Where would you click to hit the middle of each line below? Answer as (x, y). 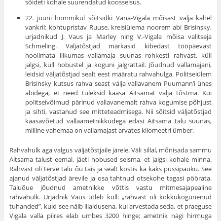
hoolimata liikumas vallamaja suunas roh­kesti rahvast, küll (119, 55)
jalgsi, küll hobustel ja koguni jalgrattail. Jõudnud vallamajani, (119, 65)
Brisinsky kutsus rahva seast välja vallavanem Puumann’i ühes (119, 84)
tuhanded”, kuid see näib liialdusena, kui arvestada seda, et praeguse (110, 206)
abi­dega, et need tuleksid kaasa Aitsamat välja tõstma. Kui (119, 93)
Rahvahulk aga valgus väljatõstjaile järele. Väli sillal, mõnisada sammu (110, 150)
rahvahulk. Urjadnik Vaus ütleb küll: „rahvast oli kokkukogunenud (110, 197)
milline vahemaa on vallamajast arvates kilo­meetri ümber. (110, 130)
